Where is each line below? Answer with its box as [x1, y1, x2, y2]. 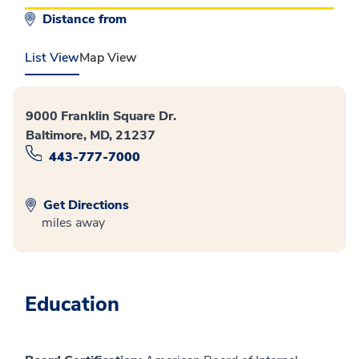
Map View [79, 49, 137, 67]
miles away [42, 213, 105, 232]
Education [25, 290, 119, 318]
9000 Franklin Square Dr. [26, 107, 176, 125]
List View [25, 49, 79, 67]
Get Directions [40, 196, 129, 214]
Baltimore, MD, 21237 [26, 127, 155, 144]
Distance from [42, 10, 130, 28]
